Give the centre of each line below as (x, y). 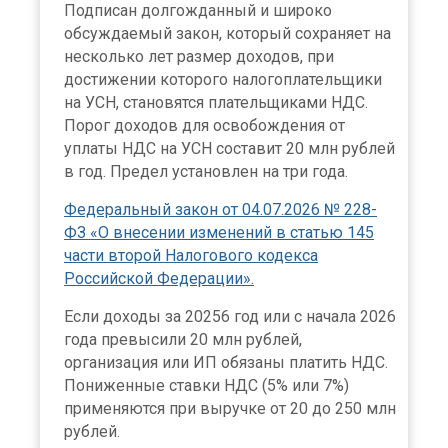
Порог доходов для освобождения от (204, 126)
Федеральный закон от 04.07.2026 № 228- (220, 210)
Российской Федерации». (159, 279)
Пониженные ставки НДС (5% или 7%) (206, 386)
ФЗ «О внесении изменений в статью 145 (219, 233)
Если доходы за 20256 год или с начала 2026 (230, 317)
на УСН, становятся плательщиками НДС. (216, 103)
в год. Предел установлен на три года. (206, 172)
